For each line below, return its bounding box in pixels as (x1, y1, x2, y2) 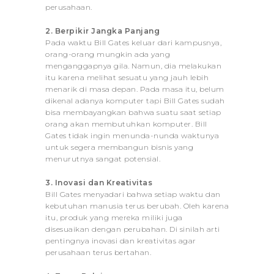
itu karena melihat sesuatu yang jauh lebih (45, 72, 209, 82)
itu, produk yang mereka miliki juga (45, 212, 183, 222)
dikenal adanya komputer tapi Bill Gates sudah (45, 95, 225, 105)
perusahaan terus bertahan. (45, 247, 151, 257)
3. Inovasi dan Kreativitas (45, 177, 152, 187)
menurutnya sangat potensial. (45, 154, 160, 163)
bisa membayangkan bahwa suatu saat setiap (45, 107, 221, 117)
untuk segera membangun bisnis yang (45, 142, 193, 152)
